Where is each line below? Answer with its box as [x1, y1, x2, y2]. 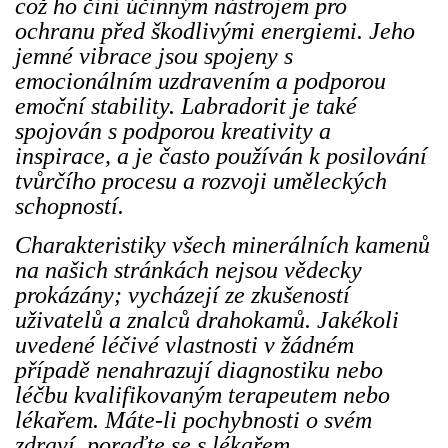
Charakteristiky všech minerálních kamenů [15, 231, 430, 258]
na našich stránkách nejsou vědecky [15, 256, 362, 283]
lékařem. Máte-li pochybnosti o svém [15, 406, 372, 433]
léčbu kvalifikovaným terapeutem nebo [15, 381, 390, 408]
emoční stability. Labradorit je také [15, 92, 357, 119]
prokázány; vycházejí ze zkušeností [15, 281, 350, 308]
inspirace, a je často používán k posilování [15, 142, 427, 169]
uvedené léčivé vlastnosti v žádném [15, 331, 354, 358]
